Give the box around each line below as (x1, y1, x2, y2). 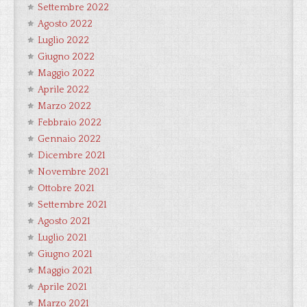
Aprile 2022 (38, 84, 89, 95)
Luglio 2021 (38, 232, 87, 243)
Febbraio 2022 (38, 117, 101, 128)
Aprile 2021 (38, 282, 87, 293)
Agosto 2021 (38, 216, 90, 227)
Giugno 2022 (38, 51, 95, 62)
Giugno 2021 (38, 249, 93, 260)
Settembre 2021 (38, 199, 107, 210)
